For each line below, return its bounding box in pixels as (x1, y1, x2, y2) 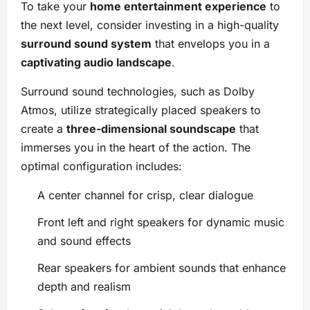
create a (21, 122, 66, 136)
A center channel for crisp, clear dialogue (37, 188, 253, 203)
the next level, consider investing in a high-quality (21, 18, 279, 33)
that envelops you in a (152, 37, 270, 51)
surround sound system (21, 37, 152, 51)
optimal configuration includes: (21, 159, 182, 174)
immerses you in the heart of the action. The (21, 140, 250, 155)
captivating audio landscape (21, 55, 172, 70)
